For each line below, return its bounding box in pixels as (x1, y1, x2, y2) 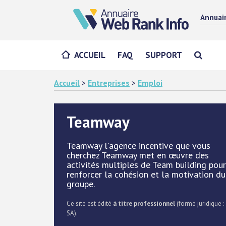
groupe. (67, 178, 95, 190)
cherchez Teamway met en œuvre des (67, 149, 209, 161)
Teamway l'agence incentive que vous (67, 140, 210, 151)
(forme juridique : (175, 199, 224, 208)
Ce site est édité (67, 199, 113, 208)
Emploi (138, 78, 162, 88)
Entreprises (88, 78, 130, 88)
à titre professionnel (113, 199, 175, 208)
